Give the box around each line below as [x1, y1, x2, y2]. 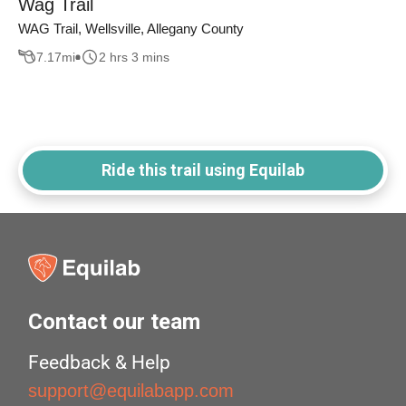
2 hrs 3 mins [99, 49, 169, 64]
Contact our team [28, 309, 201, 335]
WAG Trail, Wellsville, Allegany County [18, 21, 244, 37]
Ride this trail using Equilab [101, 160, 304, 180]
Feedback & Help [28, 352, 171, 374]
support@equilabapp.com [28, 381, 235, 401]
